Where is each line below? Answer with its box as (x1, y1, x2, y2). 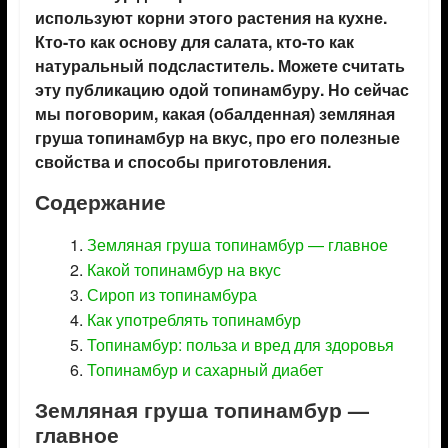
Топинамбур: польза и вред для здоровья (86, 332, 394, 356)
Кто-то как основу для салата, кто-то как (34, 29, 354, 53)
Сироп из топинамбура (86, 282, 257, 306)
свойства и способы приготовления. (34, 149, 335, 173)
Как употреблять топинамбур (86, 307, 301, 331)
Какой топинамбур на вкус (86, 257, 281, 281)
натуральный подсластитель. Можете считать (34, 53, 405, 77)
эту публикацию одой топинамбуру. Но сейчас (34, 77, 409, 101)
